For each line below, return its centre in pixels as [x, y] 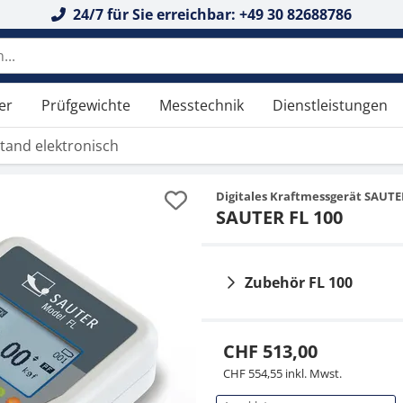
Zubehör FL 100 [299, 282]
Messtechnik [201, 105]
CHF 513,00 [270, 351]
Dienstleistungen [330, 105]
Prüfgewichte [86, 105]
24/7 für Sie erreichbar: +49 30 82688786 [211, 14]
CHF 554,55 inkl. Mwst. [282, 373]
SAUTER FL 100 [279, 217]
